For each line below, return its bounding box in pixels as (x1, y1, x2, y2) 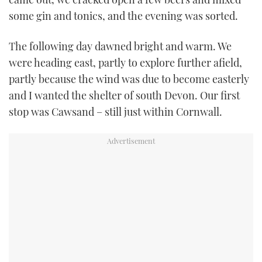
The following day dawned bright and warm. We (9, 39, 232, 53)
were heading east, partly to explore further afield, (9, 55, 242, 70)
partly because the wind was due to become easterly (9, 71, 249, 86)
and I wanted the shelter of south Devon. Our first (9, 88, 240, 102)
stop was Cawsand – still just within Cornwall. (9, 104, 222, 119)
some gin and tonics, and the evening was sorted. (9, 9, 238, 23)
